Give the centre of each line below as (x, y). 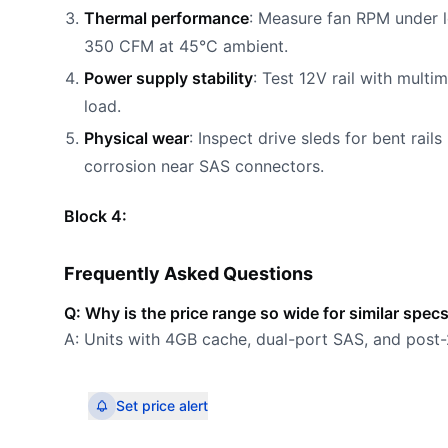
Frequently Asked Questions (188, 273)
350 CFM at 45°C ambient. (186, 46)
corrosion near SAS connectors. (204, 166)
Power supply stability (168, 78)
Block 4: (95, 216)
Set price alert (162, 405)
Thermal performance (166, 18)
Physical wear (136, 138)
